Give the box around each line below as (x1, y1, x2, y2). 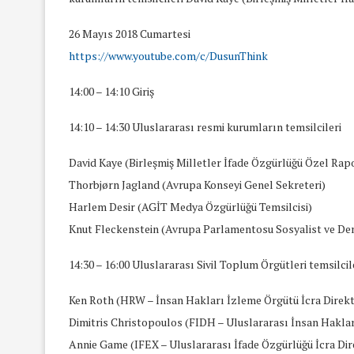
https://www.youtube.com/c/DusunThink (69, 47, 268, 63)
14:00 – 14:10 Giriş (69, 83, 154, 99)
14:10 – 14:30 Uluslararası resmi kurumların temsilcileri (69, 119, 341, 134)
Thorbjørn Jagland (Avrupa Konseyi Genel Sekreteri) (69, 176, 326, 192)
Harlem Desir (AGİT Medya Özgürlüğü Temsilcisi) (69, 198, 312, 214)
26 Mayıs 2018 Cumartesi (69, 25, 190, 41)
